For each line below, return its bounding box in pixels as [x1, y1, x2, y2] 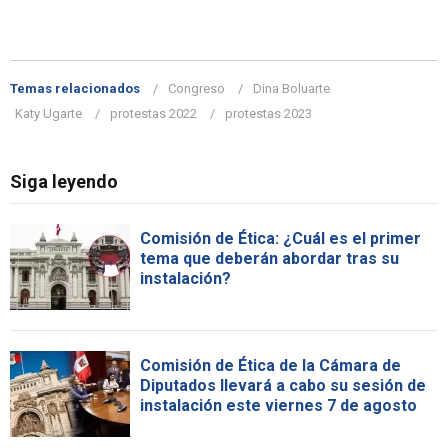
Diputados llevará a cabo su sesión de [140, 375, 426, 395]
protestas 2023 [225, 105, 312, 121]
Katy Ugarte [15, 105, 82, 121]
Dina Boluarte [253, 80, 330, 96]
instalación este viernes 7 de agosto [140, 395, 417, 415]
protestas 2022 [110, 105, 197, 121]
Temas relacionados [10, 80, 140, 96]
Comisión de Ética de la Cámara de [140, 355, 401, 375]
